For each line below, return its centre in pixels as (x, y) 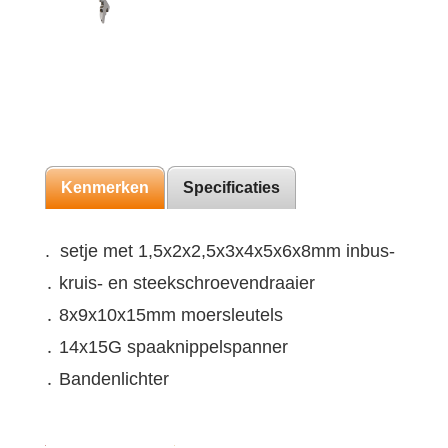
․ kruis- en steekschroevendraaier (180, 283)
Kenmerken (105, 187)
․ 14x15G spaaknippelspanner (166, 347)
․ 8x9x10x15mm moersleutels (164, 315)
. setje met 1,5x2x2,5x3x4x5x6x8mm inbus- (220, 251)
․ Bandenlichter (107, 379)
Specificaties (231, 187)
